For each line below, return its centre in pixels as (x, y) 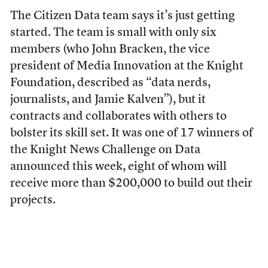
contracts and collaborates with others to (118, 117)
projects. (33, 201)
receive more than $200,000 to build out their (131, 184)
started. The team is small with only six (113, 33)
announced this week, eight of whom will (118, 167)
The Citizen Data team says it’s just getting (122, 16)
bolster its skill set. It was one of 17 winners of (131, 134)
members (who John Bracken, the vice (110, 50)
